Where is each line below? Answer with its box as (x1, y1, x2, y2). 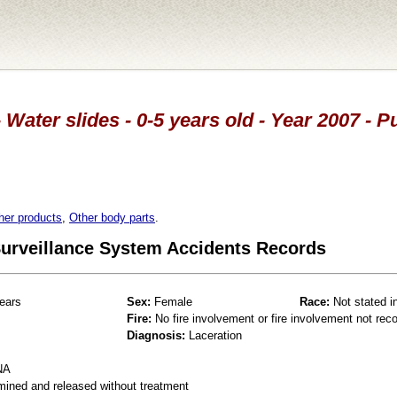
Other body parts (69, 210, 155, 224)
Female (151, 294, 192, 308)
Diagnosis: (127, 328, 185, 342)
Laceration (185, 328, 242, 342)
